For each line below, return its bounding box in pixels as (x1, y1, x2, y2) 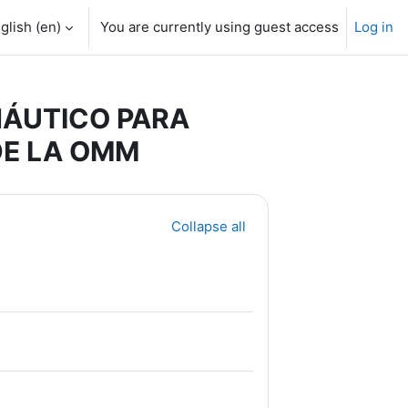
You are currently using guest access (100, 18, 339, 36)
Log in (354, 18, 393, 36)
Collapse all (170, 218, 246, 235)
